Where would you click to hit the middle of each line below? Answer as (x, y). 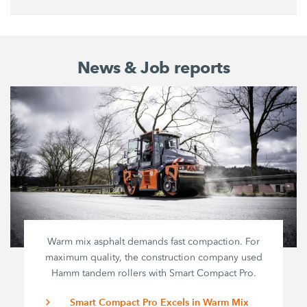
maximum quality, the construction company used (153, 257)
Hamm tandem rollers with (110, 273)
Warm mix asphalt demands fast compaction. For (154, 241)
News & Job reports (153, 67)
